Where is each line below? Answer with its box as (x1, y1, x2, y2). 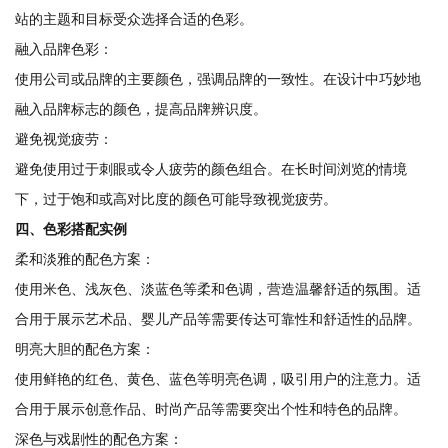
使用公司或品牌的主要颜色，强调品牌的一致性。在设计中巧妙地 (15, 71, 421, 87)
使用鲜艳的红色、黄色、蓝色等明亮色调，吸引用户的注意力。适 (15, 371, 421, 387)
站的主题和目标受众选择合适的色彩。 (15, 11, 253, 27)
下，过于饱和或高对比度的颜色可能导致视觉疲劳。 (15, 191, 337, 207)
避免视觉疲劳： (15, 131, 113, 147)
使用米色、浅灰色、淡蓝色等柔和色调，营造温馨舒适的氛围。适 (15, 281, 421, 297)
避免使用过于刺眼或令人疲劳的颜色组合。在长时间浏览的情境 (15, 161, 407, 177)
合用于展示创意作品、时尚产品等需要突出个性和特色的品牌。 (15, 401, 407, 417)
